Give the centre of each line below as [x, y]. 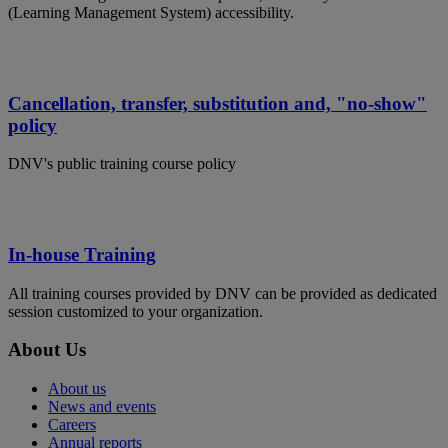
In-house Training [82, 254]
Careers [72, 425]
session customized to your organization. [135, 311]
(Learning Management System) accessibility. [151, 12]
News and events [102, 407]
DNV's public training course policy [122, 164]
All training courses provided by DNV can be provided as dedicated [222, 293]
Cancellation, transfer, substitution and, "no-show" [217, 103]
